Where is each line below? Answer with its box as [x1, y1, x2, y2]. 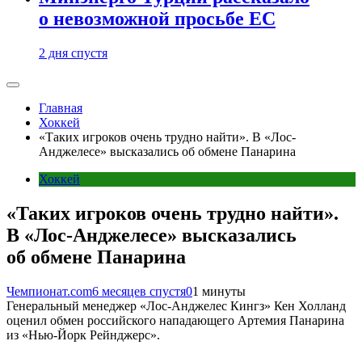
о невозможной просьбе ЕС [39, 8, 276, 30]
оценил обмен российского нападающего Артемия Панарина [6, 313, 344, 327]
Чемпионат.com [6, 284, 92, 298]
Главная [39, 101, 82, 115]
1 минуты [192, 284, 246, 298]
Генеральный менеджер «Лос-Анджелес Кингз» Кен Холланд [6, 298, 346, 313]
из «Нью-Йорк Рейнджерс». [6, 327, 160, 342]
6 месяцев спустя [92, 284, 186, 298]
